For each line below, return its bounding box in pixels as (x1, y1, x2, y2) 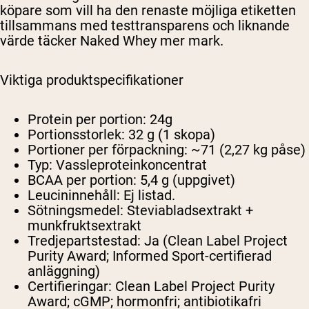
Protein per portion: (28, 111, 146, 128)
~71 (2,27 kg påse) (188, 141, 306, 159)
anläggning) (28, 263, 100, 280)
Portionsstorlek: (28, 126, 125, 143)
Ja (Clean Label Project (141, 232, 288, 250)
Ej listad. (120, 187, 175, 204)
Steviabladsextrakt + (123, 202, 253, 219)
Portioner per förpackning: (28, 141, 188, 159)
